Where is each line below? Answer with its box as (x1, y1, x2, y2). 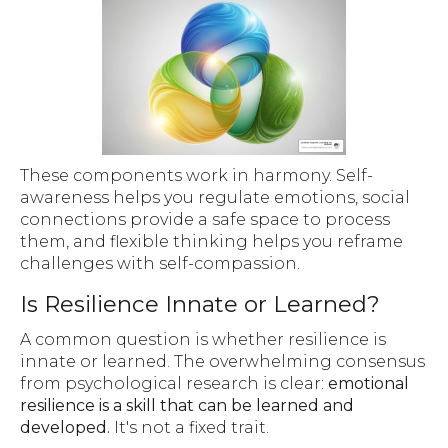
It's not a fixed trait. (110, 417, 269, 437)
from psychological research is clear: (20, 373, 328, 393)
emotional (328, 373, 409, 393)
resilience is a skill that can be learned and (20, 395, 354, 415)
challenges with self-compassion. (20, 254, 300, 274)
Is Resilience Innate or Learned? (20, 290, 380, 319)
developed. (20, 417, 110, 437)
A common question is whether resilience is (20, 329, 386, 349)
